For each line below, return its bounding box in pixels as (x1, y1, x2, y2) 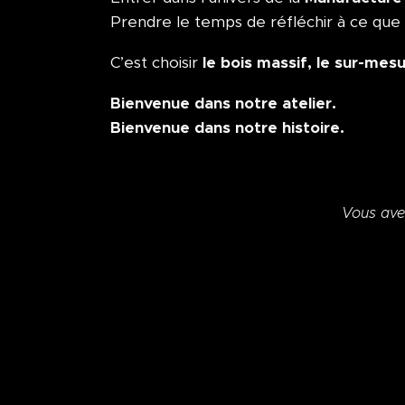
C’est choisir (110, 52, 202, 72)
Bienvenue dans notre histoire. (110, 117, 344, 137)
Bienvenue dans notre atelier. (110, 92, 336, 113)
